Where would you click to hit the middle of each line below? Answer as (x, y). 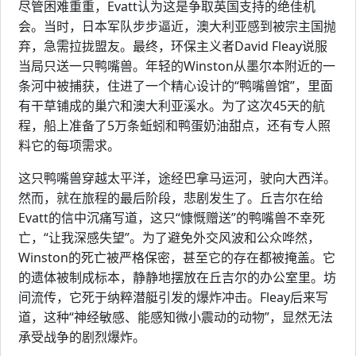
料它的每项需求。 (69, 146)
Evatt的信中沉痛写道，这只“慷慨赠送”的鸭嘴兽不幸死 (172, 218)
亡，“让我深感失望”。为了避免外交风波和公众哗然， (169, 238)
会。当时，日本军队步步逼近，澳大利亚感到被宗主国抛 (177, 27)
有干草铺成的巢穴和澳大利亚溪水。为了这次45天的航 (172, 106)
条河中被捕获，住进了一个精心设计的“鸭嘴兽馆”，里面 (176, 86)
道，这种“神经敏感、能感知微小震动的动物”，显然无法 (176, 317)
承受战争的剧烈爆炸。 (82, 337)
